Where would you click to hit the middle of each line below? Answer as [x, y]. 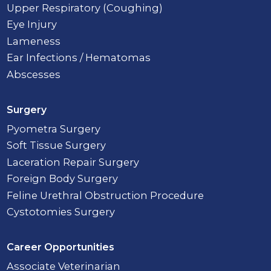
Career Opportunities [61, 247]
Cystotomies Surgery [61, 212]
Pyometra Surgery [54, 129]
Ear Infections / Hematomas [79, 58]
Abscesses [34, 74]
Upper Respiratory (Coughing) [85, 8]
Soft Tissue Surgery [57, 145]
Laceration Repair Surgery [73, 162]
